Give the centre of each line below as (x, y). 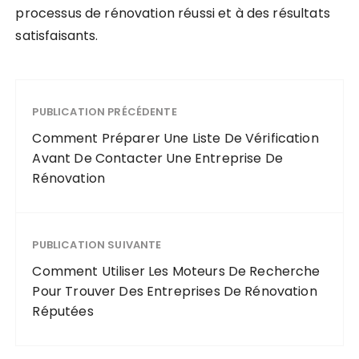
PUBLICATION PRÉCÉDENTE (105, 112)
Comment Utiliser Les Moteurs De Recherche (176, 272)
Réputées (63, 312)
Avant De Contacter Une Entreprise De (157, 159)
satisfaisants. (57, 36)
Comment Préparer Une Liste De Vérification (175, 139)
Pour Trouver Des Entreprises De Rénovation (175, 292)
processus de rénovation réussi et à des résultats (173, 14)
